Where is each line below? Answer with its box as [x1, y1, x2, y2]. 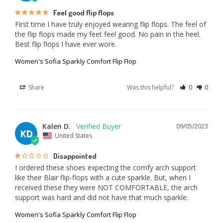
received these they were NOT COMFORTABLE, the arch [15, 182, 198, 192]
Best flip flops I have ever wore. [15, 39, 116, 49]
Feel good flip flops [53, 7, 114, 17]
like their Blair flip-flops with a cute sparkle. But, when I [15, 172, 191, 182]
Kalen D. [42, 121, 71, 131]
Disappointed [53, 151, 97, 161]
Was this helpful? [127, 83, 176, 92]
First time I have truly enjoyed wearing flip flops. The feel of [15, 19, 206, 29]
